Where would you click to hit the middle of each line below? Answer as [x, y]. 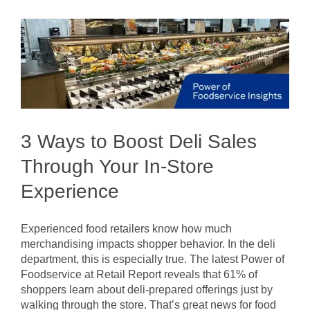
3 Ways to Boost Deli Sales [139, 141]
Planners [287, 37]
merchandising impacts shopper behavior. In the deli [148, 244]
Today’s [285, 12]
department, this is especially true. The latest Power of [153, 259]
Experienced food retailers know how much [126, 228]
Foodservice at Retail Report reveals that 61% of [139, 274]
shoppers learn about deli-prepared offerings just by [147, 289]
